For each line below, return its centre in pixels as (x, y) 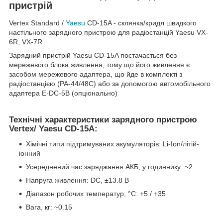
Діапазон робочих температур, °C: (83, 194)
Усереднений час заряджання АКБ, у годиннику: (105, 167)
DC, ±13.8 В (110, 180)
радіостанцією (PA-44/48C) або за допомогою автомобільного (110, 84)
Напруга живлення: (57, 180)
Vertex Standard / (37, 23)
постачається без (149, 56)
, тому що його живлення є (146, 65)
